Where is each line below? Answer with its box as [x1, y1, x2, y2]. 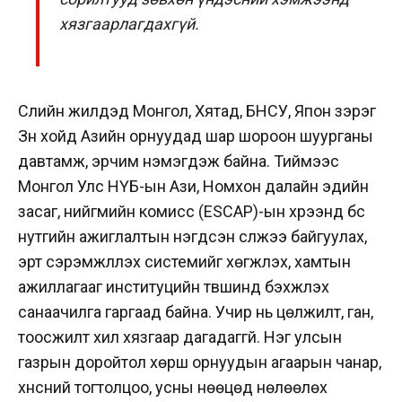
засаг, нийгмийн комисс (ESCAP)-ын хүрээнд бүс [18, 201, 365, 221]
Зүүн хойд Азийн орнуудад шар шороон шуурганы [18, 126, 373, 145]
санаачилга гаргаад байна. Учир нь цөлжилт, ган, [18, 301, 373, 321]
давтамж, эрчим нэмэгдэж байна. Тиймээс [18, 151, 339, 170]
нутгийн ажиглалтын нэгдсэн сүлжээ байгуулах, [18, 226, 367, 246]
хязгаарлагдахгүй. [59, 14, 200, 33]
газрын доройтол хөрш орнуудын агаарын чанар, [18, 352, 381, 371]
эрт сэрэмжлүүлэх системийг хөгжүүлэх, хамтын [18, 251, 351, 271]
